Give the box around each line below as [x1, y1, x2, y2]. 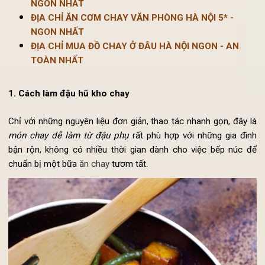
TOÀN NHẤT [33, 86, 88, 98]
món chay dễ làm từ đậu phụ [9, 164, 135, 176]
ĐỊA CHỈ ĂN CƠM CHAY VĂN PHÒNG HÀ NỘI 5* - [33, 41, 247, 53]
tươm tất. [115, 194, 156, 206]
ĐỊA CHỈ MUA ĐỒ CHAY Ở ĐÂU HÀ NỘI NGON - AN [33, 71, 252, 83]
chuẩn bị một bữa [9, 194, 84, 206]
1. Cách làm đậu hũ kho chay [9, 121, 137, 132]
